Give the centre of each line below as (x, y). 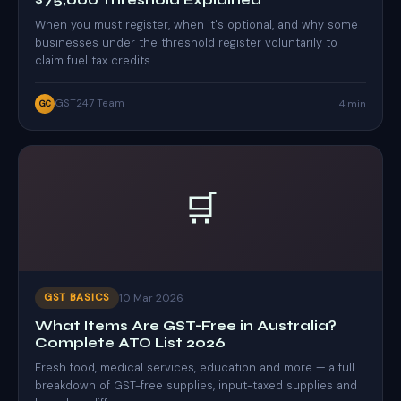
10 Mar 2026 (151, 298)
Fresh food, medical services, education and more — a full (195, 367)
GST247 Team (90, 103)
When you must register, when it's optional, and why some (196, 25)
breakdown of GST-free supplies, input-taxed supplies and (196, 385)
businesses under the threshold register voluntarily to (186, 43)
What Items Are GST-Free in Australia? (186, 326)
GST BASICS (77, 298)
